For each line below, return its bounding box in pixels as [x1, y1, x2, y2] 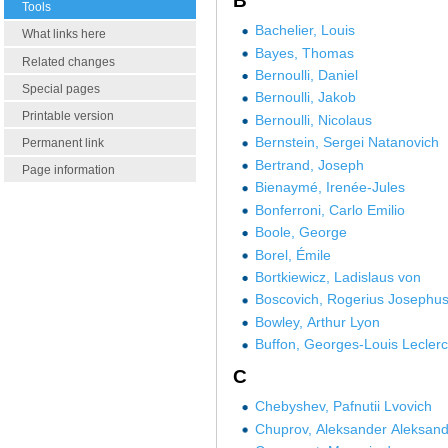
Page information [22, 163, 115, 178]
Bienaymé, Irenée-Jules [254, 179, 405, 196]
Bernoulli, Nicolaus [254, 111, 372, 128]
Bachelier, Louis [254, 22, 355, 39]
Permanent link [22, 136, 104, 151]
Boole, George [254, 224, 347, 241]
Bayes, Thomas [254, 44, 354, 61]
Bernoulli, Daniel [254, 67, 358, 83]
